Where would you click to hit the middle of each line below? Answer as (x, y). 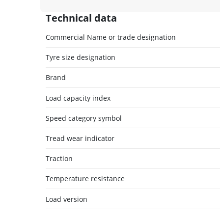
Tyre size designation (81, 57)
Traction (59, 159)
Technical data (81, 18)
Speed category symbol (84, 118)
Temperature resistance (85, 179)
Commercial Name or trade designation (111, 37)
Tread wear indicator (80, 138)
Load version (67, 199)
